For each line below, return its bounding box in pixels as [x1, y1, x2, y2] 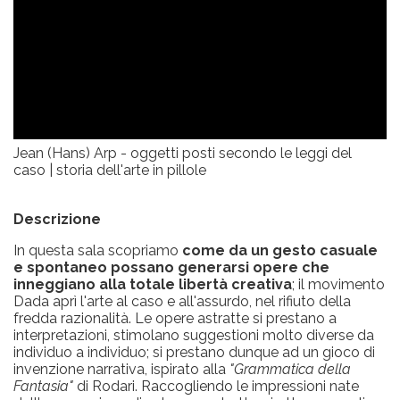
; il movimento [292, 275, 385, 293]
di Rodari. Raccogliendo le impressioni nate [77, 377, 359, 395]
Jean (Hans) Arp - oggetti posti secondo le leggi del [13, 145, 352, 162]
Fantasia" [13, 377, 77, 395]
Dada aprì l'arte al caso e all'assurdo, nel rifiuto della [13, 292, 351, 310]
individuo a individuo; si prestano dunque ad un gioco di [13, 343, 375, 361]
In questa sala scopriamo [13, 241, 182, 259]
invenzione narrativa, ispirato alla [13, 360, 229, 378]
